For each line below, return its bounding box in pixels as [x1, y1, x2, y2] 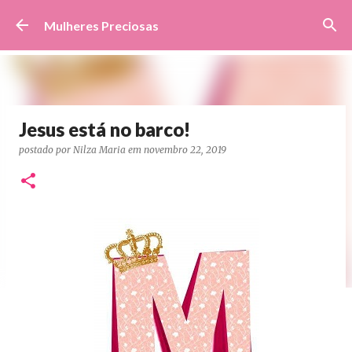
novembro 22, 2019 [144, 144, 226, 156]
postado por [19, 144, 73, 156]
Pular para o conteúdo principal [92, 12, 260, 27]
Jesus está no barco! [19, 118, 190, 141]
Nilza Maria [73, 144, 126, 156]
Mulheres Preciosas [44, 17, 159, 33]
